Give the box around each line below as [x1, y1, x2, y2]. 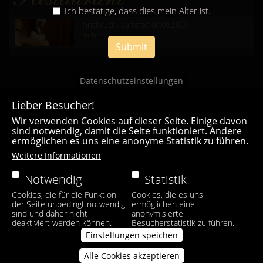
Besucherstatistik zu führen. [131, 217, 234, 228]
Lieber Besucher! [12, 98, 95, 112]
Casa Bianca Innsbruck [70, 136, 193, 148]
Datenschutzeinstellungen [80, 75, 183, 86]
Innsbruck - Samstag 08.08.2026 [81, 19, 188, 31]
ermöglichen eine [131, 198, 195, 210]
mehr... [81, 30, 104, 41]
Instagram [137, 157, 191, 169]
